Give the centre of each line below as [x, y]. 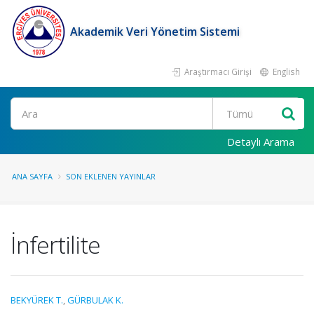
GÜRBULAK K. [95, 300]
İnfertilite [55, 245]
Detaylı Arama [261, 142]
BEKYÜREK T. [37, 300]
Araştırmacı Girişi [217, 71]
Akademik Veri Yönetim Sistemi [155, 32]
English [285, 71]
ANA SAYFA [32, 176]
